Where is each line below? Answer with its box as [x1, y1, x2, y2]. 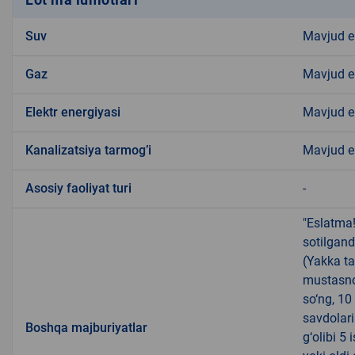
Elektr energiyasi [25, 105, 120, 120]
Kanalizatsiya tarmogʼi [25, 143, 151, 158]
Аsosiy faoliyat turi [25, 181, 132, 197]
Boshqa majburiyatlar [25, 320, 147, 336]
